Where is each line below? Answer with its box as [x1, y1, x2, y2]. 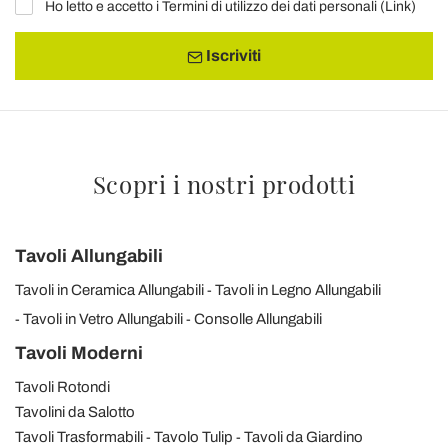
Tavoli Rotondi [15, 378, 110, 395]
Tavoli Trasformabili [15, 428, 143, 445]
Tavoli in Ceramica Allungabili [15, 281, 204, 298]
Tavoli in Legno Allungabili [215, 281, 381, 298]
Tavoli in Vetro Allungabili [23, 310, 183, 327]
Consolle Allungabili [194, 310, 322, 327]
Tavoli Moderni [15, 342, 143, 363]
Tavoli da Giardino [244, 428, 363, 445]
